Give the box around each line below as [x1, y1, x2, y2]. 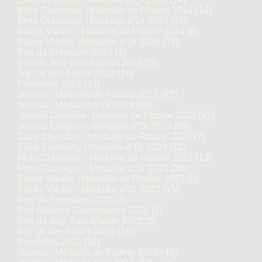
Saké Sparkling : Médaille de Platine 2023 [18, 132, 192, 142]
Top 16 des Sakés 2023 [18, 68, 115, 78]
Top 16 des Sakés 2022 [18, 226, 115, 236]
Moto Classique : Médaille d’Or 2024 [18, 16, 168, 26]
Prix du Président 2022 [18, 195, 112, 205]
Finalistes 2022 [18, 237, 81, 247]
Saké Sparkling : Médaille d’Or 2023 [18, 142, 167, 152]
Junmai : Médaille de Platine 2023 [18, 89, 158, 99]
